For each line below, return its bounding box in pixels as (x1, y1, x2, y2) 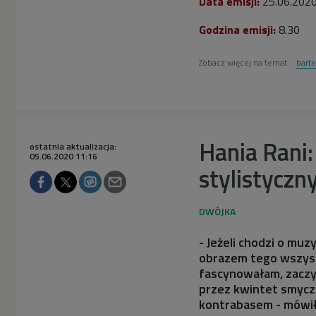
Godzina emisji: (199, 20, 276, 38)
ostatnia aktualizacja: (30, 139, 116, 153)
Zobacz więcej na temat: (199, 55, 291, 69)
